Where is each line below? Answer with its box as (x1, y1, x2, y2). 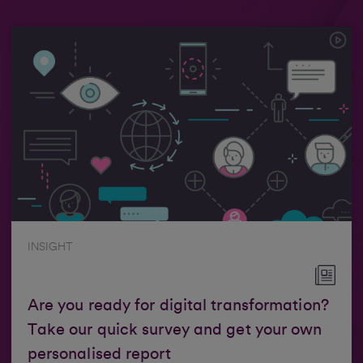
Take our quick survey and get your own (27, 321, 322, 338)
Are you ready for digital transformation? (27, 297, 329, 314)
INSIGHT (28, 241, 74, 253)
